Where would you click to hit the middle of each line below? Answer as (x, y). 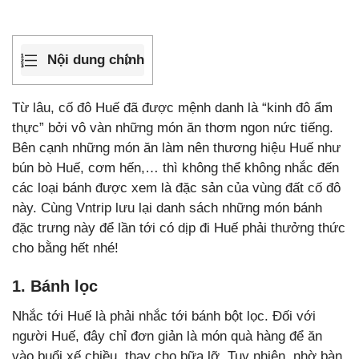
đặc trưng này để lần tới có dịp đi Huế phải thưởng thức (179, 228)
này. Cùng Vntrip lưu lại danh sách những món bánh (167, 208)
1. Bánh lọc (55, 286)
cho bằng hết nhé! (65, 248)
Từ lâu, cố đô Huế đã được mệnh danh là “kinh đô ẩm (172, 107)
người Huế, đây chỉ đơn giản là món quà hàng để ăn (167, 336)
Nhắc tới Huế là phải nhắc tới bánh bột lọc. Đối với (164, 316)
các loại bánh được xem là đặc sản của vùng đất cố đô (176, 188)
